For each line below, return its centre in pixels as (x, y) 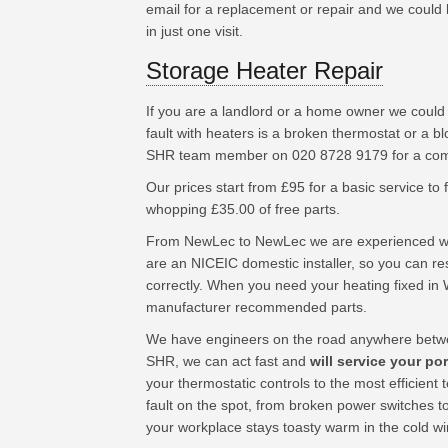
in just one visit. (194, 31)
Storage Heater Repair (264, 70)
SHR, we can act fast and (227, 361)
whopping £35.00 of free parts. (242, 209)
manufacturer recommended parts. (256, 307)
